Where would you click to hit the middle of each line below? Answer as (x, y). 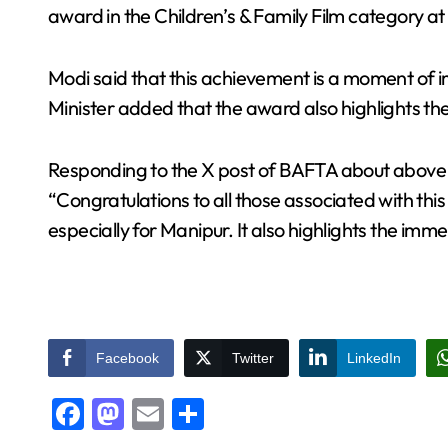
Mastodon (196, 414)
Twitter (253, 358)
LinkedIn (374, 358)
